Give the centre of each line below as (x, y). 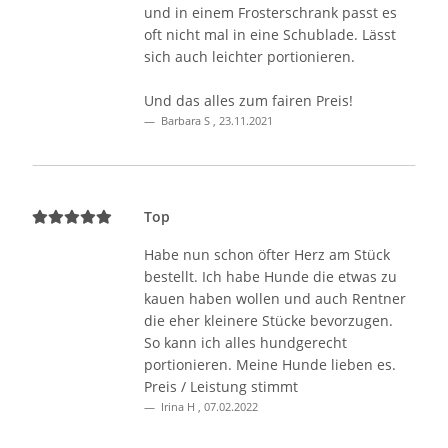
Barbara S (185, 121)
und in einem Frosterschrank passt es (270, 13)
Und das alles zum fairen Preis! (248, 101)
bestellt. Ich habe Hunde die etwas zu (270, 277)
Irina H (178, 407)
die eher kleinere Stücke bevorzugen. (268, 321)
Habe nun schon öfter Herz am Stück (267, 255)
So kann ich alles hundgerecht (245, 343)
